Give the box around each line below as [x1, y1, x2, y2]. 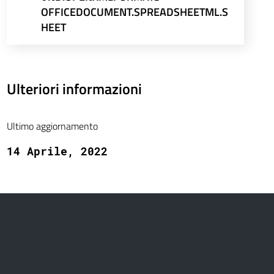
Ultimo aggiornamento [6, 119, 98, 133]
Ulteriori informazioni [6, 78, 142, 100]
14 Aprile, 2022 [6, 144, 108, 158]
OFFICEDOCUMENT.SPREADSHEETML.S [40, 4, 228, 20]
